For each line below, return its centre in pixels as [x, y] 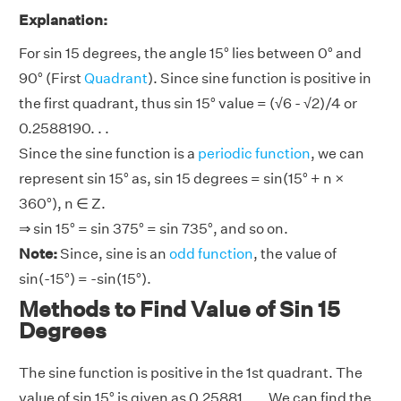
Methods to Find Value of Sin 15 [179, 309]
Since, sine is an [113, 254]
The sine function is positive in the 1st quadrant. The [191, 373]
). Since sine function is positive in [260, 79]
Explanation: [63, 21]
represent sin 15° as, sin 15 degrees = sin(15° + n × [182, 179]
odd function [211, 254]
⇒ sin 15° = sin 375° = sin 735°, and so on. [154, 229]
